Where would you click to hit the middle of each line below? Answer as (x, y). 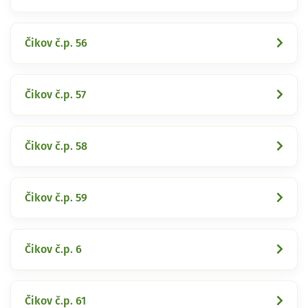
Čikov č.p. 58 (56, 146)
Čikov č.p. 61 (55, 301)
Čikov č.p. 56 (56, 43)
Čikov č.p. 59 (56, 198)
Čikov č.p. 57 (55, 95)
